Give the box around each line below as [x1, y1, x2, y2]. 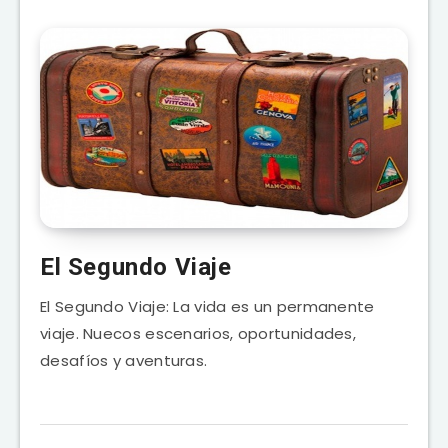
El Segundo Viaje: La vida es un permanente [40, 295, 375, 317]
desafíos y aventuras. [40, 349, 208, 371]
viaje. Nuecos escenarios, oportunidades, [40, 322, 356, 344]
